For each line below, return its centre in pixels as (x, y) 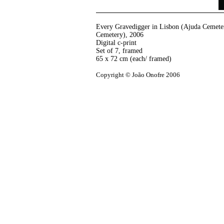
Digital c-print (116, 43)
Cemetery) (111, 35)
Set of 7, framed (119, 51)
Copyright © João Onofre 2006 (138, 75)
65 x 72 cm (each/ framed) (134, 59)
